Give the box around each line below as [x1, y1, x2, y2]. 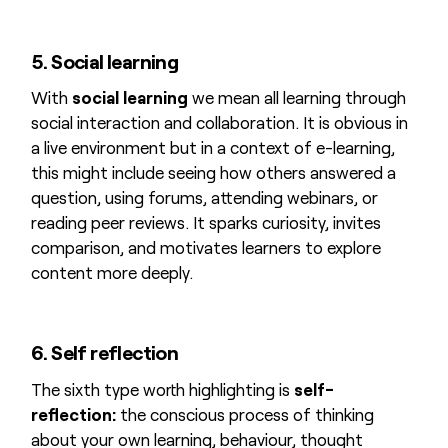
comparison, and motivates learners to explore [30, 237, 381, 258]
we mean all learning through [187, 87, 406, 108]
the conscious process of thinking [115, 403, 374, 424]
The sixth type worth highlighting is [30, 378, 294, 399]
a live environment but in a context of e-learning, [30, 137, 395, 158]
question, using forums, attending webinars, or [30, 187, 378, 208]
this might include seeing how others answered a [30, 162, 396, 183]
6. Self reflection [30, 340, 179, 365]
